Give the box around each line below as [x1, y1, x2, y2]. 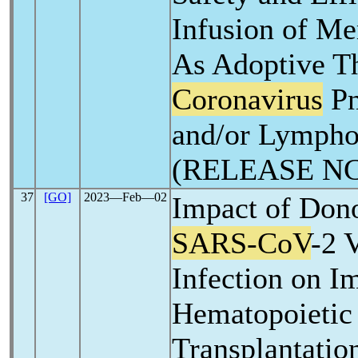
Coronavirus [172, 82, 323, 116]
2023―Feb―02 [83, 190, 167, 204]
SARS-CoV [172, 226, 311, 260]
